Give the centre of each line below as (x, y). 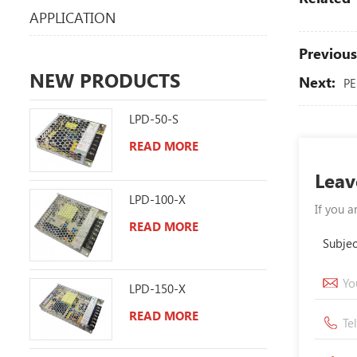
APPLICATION (73, 17)
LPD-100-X (157, 200)
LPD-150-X (157, 288)
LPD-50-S (153, 118)
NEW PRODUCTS (105, 79)
